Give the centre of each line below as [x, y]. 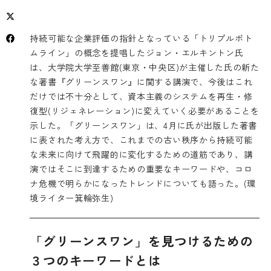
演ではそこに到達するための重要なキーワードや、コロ [141, 168]
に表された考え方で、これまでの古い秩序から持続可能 [141, 139]
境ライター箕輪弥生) [72, 197]
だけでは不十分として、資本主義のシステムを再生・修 [141, 96]
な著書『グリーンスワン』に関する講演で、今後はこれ [141, 81]
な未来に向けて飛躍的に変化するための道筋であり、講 [141, 154]
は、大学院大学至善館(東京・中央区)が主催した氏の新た [145, 67]
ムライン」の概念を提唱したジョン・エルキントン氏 [137, 52]
